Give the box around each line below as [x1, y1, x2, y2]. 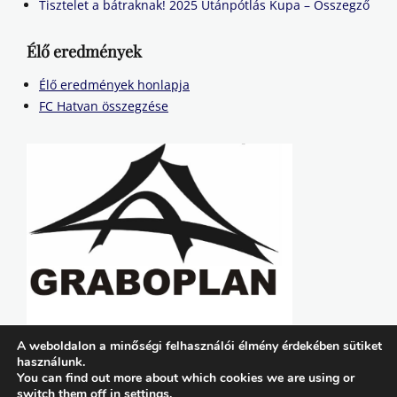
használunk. [17, 354, 85, 370]
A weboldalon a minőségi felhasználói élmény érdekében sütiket [17, 338, 382, 354]
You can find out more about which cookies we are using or [17, 370, 354, 386]
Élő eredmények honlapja [39, 76, 190, 94]
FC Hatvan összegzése [39, 97, 168, 115]
